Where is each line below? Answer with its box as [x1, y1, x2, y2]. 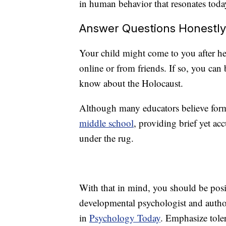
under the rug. [79, 132, 134, 145]
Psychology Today [89, 211, 160, 224]
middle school [79, 117, 134, 130]
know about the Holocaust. [79, 77, 183, 90]
